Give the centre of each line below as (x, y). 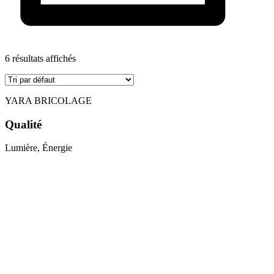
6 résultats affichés (40, 58)
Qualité (23, 124)
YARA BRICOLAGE (48, 101)
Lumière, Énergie (39, 148)
